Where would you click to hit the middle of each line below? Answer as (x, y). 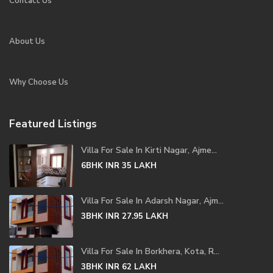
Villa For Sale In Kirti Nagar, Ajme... (149, 150)
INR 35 (119, 166)
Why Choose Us (39, 82)
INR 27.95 (124, 216)
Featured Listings (53, 124)
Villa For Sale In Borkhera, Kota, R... (150, 251)
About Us (27, 41)
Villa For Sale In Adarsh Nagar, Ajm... (152, 201)
